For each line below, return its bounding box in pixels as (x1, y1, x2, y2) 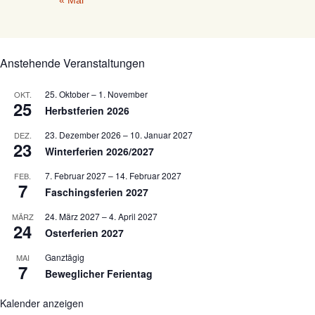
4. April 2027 (109, 210, 157, 222)
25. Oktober (45, 88, 89, 100)
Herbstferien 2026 (45, 103, 129, 117)
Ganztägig (45, 251, 84, 263)
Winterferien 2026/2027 (45, 144, 154, 158)
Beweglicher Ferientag (45, 266, 153, 281)
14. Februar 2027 (115, 169, 181, 181)
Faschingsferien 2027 (45, 185, 148, 199)
